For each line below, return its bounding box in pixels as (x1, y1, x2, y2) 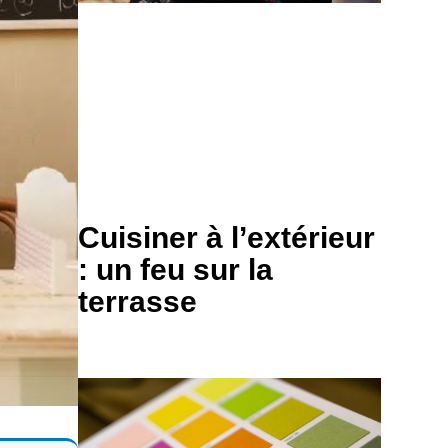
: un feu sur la (78, 253, 274, 287)
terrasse (78, 285, 198, 319)
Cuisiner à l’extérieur (78, 221, 376, 255)
